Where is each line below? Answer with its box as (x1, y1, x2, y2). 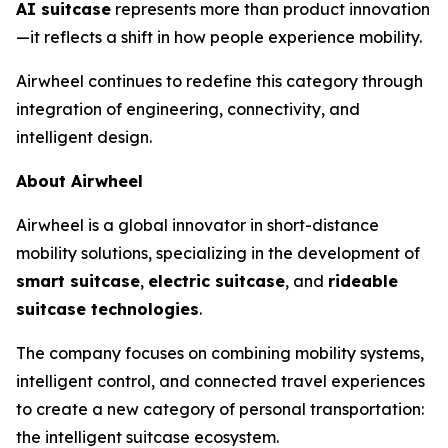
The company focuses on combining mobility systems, (16, 342, 424, 363)
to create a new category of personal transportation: (16, 398, 424, 419)
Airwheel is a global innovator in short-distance (16, 214, 379, 235)
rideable (328, 270, 398, 291)
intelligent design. (16, 126, 152, 147)
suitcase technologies (16, 298, 199, 319)
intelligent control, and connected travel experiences (16, 370, 425, 391)
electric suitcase (148, 270, 285, 291)
